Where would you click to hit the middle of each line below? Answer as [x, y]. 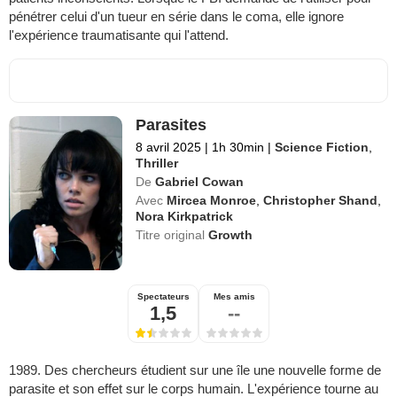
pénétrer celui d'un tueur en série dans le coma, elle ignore [176, 17]
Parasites [171, 125]
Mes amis [234, 297]
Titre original [172, 235]
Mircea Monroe [212, 201]
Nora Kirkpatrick [185, 217]
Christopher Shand [321, 201]
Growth [231, 235]
